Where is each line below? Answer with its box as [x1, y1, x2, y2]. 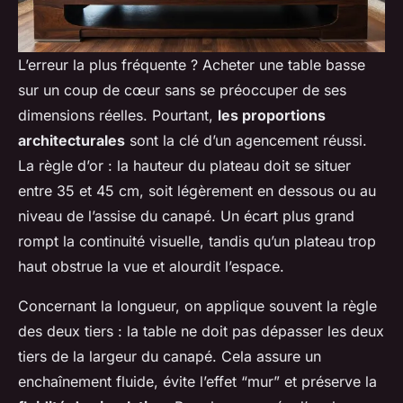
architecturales [18, 131, 125, 150]
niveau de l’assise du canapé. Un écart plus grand [18, 207, 354, 226]
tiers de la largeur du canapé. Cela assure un [18, 347, 321, 366]
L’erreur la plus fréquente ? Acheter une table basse [18, 56, 365, 75]
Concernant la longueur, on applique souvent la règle [18, 297, 377, 316]
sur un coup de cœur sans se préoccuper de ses [18, 81, 346, 100]
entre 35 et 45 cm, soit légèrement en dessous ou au [18, 182, 376, 201]
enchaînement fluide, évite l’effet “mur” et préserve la [18, 372, 377, 391]
